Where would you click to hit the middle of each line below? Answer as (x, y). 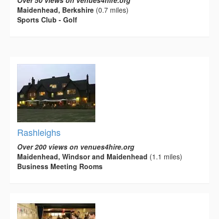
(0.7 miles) (111, 10)
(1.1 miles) (165, 156)
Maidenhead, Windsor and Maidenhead (82, 156)
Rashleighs (39, 132)
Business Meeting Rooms (60, 166)
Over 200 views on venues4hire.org (76, 146)
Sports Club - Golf (47, 19)
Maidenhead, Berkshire (55, 10)
